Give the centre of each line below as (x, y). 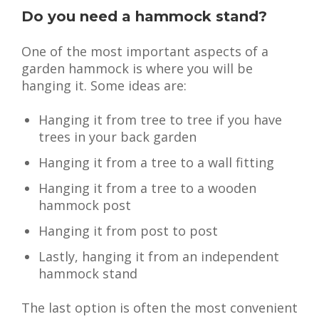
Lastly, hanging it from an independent (159, 256)
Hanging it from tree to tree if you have (160, 120)
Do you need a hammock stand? (144, 16)
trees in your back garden (117, 137)
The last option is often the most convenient (159, 308)
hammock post (85, 205)
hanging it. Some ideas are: (104, 85)
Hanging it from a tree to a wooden (147, 188)
